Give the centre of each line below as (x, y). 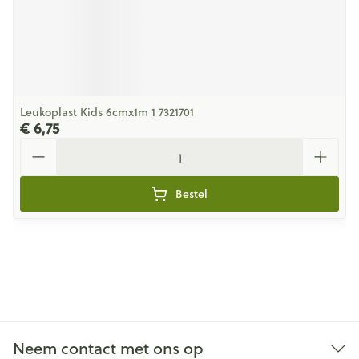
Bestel (192, 194)
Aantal (39, 145)
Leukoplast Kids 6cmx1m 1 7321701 (107, 112)
